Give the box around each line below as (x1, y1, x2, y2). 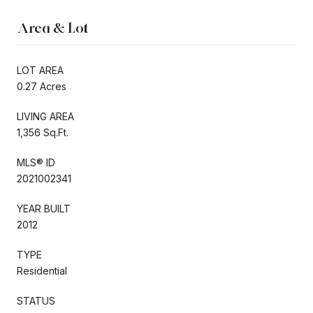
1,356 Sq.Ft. (17, 126, 68, 138)
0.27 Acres (17, 80, 66, 92)
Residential (17, 264, 67, 277)
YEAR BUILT (17, 202, 71, 214)
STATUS (17, 294, 55, 307)
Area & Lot (17, 19, 89, 36)
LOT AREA (17, 64, 64, 76)
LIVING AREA (17, 110, 74, 122)
